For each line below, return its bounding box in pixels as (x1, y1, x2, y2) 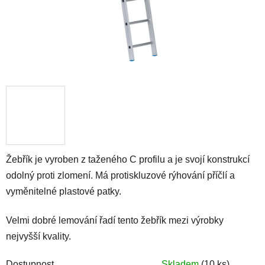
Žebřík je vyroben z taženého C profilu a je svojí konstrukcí (6, 154, 250, 164)
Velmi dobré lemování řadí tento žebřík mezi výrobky (6, 215, 224, 225)
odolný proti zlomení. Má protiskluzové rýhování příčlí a (6, 170, 235, 180)
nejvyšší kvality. (6, 231, 71, 241)
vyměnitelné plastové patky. (6, 186, 121, 196)
